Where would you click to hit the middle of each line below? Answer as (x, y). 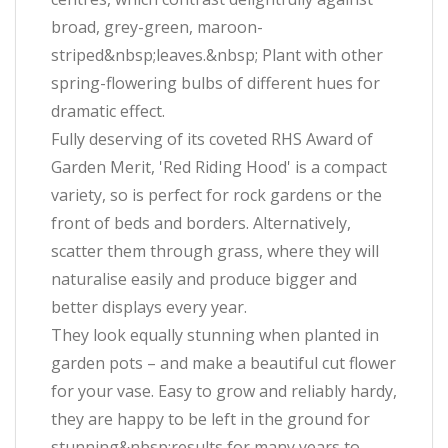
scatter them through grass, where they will (215, 251)
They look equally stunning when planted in (215, 335)
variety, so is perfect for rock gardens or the (216, 195)
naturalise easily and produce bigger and (204, 279)
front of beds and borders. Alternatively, (201, 223)
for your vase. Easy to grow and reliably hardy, (224, 391)
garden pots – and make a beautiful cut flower (223, 363)
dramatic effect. (108, 111)
